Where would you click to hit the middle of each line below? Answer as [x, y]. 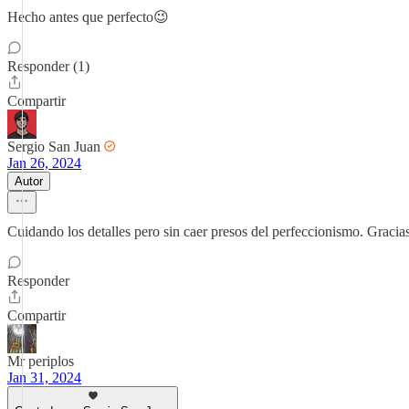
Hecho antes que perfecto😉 [88, 17]
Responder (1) [48, 66]
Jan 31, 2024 [44, 378]
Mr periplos [41, 361]
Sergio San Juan [54, 147]
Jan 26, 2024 [44, 163]
